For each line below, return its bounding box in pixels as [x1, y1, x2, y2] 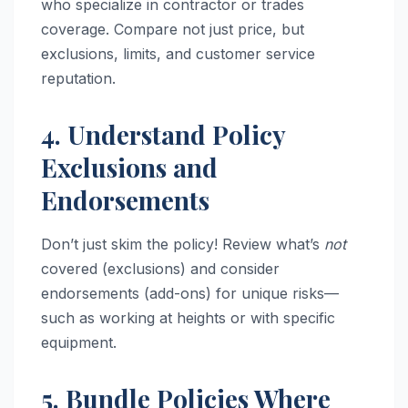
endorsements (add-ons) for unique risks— [41, 284, 339, 303]
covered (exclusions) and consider [41, 260, 280, 279]
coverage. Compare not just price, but [41, 19, 304, 38]
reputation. [41, 68, 116, 87]
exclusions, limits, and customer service [41, 44, 315, 63]
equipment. [41, 333, 117, 352]
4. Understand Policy [41, 117, 285, 151]
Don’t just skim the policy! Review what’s [41, 235, 324, 254]
